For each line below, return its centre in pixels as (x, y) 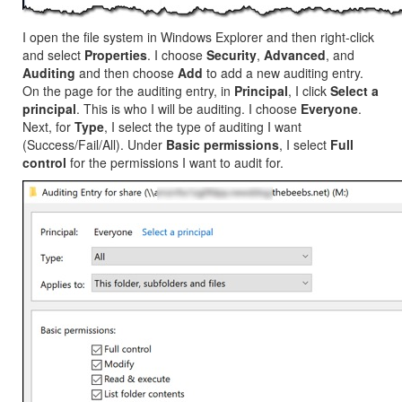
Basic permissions (223, 144)
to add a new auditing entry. (283, 73)
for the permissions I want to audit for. (175, 162)
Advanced (295, 55)
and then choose (127, 73)
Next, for (48, 127)
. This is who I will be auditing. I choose (188, 109)
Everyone (329, 109)
